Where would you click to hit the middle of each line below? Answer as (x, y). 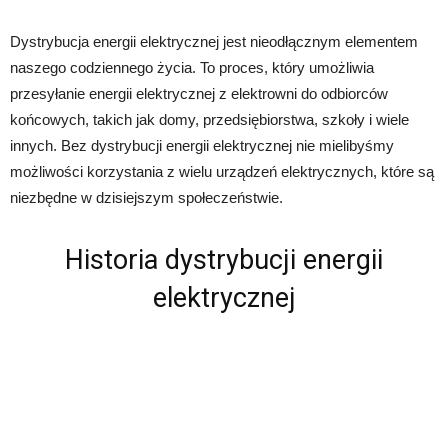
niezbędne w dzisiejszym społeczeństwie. (146, 197)
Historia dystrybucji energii (224, 259)
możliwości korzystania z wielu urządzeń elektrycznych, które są (222, 171)
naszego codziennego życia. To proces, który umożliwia (192, 67)
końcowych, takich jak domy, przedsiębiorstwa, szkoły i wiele (209, 119)
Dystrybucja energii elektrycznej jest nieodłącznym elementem (214, 41)
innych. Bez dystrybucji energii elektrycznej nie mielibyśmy (202, 145)
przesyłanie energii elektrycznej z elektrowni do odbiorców (199, 93)
